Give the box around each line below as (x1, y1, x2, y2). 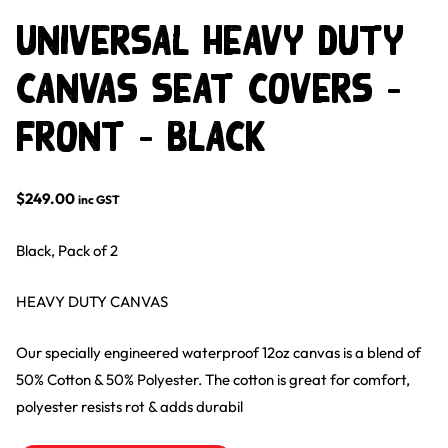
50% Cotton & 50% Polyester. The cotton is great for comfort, (15, 370, 410, 390)
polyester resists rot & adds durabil (15, 397, 243, 417)
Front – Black (15, 114, 266, 160)
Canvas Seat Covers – (15, 66, 401, 112)
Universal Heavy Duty (15, 18, 404, 64)
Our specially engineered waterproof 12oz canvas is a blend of (15, 343, 421, 363)
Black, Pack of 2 (15, 240, 118, 260)
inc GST (77, 192, 120, 208)
